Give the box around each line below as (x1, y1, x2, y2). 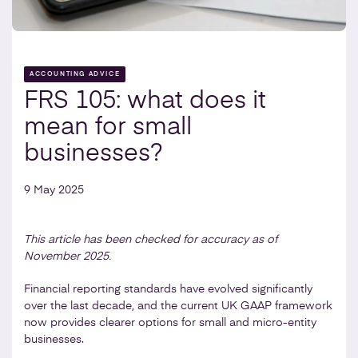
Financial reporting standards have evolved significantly (24, 283, 312, 295)
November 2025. (24, 250, 111, 262)
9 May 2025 (24, 184, 84, 196)
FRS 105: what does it (24, 89, 266, 113)
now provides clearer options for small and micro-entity (24, 316, 316, 328)
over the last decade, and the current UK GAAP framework (24, 300, 332, 312)
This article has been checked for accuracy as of (24, 233, 277, 245)
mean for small (24, 115, 192, 140)
